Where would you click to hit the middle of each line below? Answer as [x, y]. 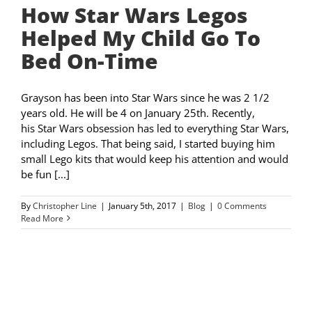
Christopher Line [65, 205]
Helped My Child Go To [141, 38]
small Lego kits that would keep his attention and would [155, 158]
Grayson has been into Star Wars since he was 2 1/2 [145, 97]
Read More [42, 218]
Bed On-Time [89, 61]
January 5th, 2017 [142, 205]
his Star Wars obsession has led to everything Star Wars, [155, 128]
